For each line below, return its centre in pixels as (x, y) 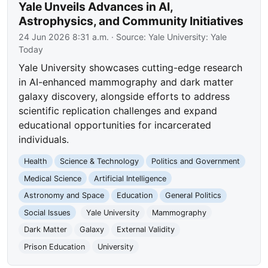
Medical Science (53, 178)
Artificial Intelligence (130, 178)
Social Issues (48, 212)
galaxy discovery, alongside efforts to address (124, 96)
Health (36, 162)
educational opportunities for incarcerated (115, 125)
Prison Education (55, 246)
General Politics (193, 196)
